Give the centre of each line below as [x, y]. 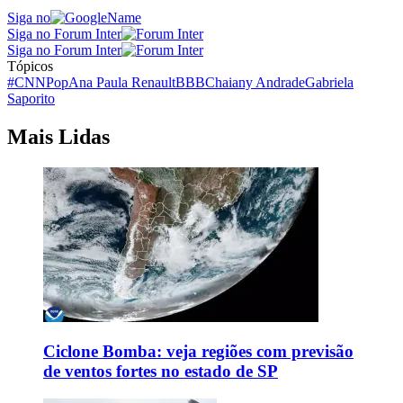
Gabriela [329, 82]
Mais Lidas [58, 136]
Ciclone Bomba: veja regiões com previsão [198, 352]
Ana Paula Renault [122, 82]
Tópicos [30, 66]
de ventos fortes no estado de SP [161, 372]
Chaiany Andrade [255, 82]
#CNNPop [38, 82]
